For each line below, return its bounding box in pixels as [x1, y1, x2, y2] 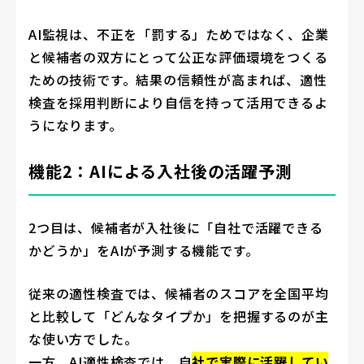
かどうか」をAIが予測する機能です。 [28, 240, 259, 260]
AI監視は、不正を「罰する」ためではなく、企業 [28, 24, 329, 44]
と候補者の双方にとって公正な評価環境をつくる [28, 46, 328, 67]
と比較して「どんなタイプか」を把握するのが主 [28, 305, 329, 326]
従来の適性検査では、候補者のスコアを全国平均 [28, 283, 329, 303]
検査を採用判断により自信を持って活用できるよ [28, 92, 328, 112]
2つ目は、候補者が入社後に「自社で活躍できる [28, 217, 323, 237]
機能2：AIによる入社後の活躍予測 [28, 158, 292, 183]
